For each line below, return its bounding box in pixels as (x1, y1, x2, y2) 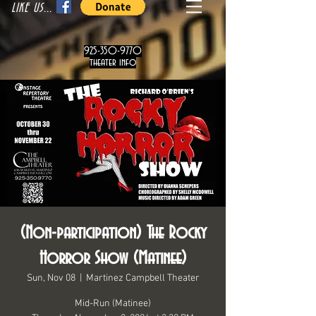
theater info (90, 56, 136, 68)
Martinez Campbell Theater (85, 272, 200, 284)
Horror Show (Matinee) (39, 249, 187, 269)
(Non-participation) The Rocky (19, 224, 207, 243)
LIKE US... (11, 1, 52, 16)
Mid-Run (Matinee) (75, 298, 151, 310)
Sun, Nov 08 (26, 272, 75, 284)
